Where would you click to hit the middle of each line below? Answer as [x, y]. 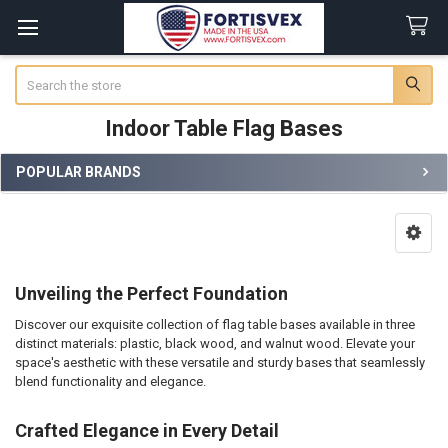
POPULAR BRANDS [78, 171]
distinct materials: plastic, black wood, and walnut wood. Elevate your [214, 343]
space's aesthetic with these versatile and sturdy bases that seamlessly [219, 362]
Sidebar [47, 193]
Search [34, 74]
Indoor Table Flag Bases [224, 128]
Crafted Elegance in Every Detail [146, 431]
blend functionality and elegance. [110, 381]
